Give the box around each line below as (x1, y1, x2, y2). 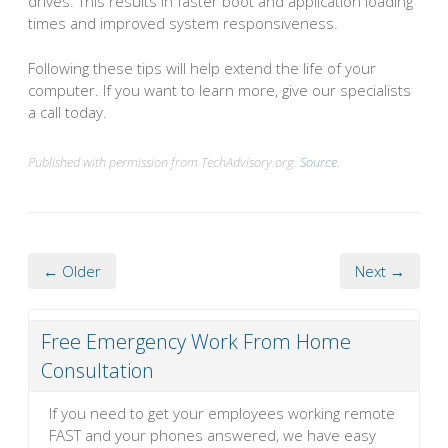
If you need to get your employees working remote (49, 402, 395, 423)
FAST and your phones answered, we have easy (49, 424, 376, 445)
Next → (355, 260, 405, 281)
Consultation (41, 356, 154, 384)
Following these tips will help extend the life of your (28, 57, 376, 78)
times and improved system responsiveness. (28, 13, 338, 34)
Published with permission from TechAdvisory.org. (28, 152, 300, 171)
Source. (300, 152, 340, 171)
